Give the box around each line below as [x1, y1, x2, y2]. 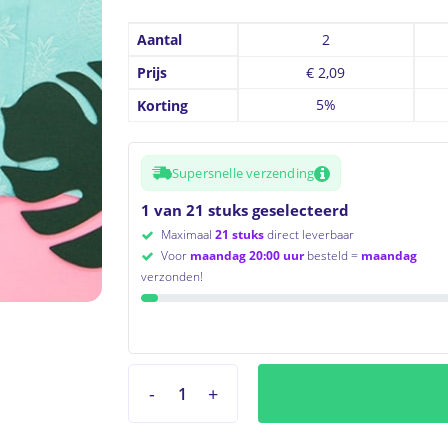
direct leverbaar [263, 226, 354, 243]
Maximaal [157, 226, 215, 243]
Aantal [136, 30, 182, 49]
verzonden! [140, 267, 203, 285]
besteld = [303, 246, 361, 264]
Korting [136, 96, 188, 115]
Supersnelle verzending [171, 163, 315, 182]
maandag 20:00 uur [189, 246, 304, 264]
